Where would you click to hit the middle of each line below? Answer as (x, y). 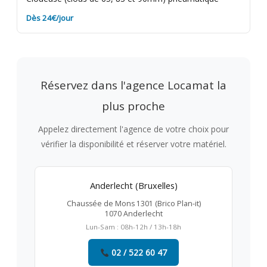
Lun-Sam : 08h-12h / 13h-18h (133, 227)
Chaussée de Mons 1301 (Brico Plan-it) (133, 204)
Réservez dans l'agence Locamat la (133, 86)
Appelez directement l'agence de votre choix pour (133, 129)
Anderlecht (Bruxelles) (133, 186)
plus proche (133, 106)
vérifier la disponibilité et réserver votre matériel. (133, 144)
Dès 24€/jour (49, 18)
